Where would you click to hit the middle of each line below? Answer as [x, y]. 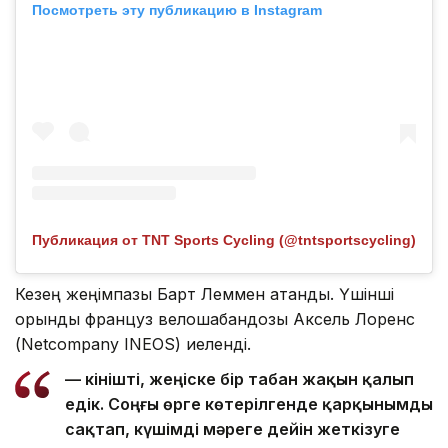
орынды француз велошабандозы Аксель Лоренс [215, 319]
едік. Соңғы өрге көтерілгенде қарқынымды [249, 404]
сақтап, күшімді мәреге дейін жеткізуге [232, 429]
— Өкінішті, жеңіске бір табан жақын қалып [239, 379]
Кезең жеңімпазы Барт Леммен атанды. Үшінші [204, 294]
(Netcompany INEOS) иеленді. [133, 344]
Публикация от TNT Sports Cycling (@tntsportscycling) [224, 240]
